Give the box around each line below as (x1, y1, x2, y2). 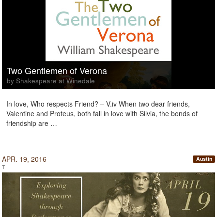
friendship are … (6, 118, 57, 128)
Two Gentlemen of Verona (7, 64, 107, 77)
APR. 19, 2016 (2, 154, 46, 164)
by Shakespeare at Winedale (7, 76, 95, 85)
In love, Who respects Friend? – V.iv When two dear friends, (6, 99, 190, 108)
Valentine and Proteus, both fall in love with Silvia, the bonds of (6, 108, 198, 118)
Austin (196, 155, 212, 163)
